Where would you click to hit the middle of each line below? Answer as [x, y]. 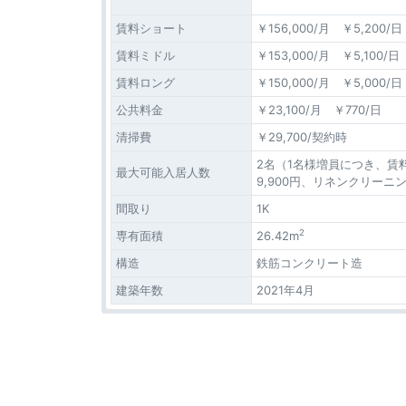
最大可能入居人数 [163, 172]
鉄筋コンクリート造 [309, 262]
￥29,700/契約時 [302, 136]
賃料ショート [151, 28]
